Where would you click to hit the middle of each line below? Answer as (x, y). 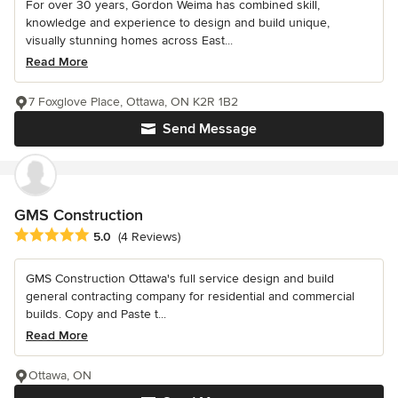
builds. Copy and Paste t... (96, 314)
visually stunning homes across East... (129, 40)
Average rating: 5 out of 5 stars (108, 235)
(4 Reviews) (149, 236)
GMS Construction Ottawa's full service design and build (180, 278)
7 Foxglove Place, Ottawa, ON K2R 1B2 (133, 101)
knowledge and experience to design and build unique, (178, 22)
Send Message (210, 128)
